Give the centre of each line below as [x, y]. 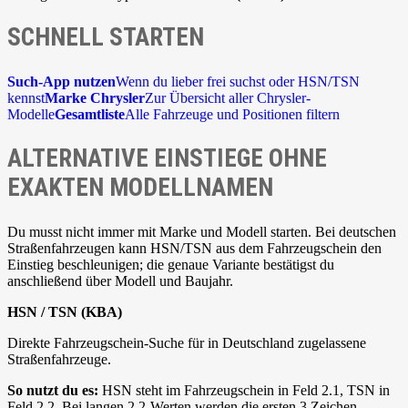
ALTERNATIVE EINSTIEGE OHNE [167, 158]
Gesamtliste [90, 115]
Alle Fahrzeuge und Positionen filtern [232, 115]
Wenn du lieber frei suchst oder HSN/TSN [238, 82]
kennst [26, 98]
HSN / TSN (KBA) [65, 311]
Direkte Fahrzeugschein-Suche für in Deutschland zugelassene [187, 342]
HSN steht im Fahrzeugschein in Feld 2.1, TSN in [244, 390]
